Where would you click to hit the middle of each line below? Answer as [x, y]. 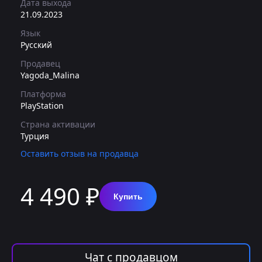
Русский [36, 45]
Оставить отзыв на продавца [80, 154]
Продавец [40, 63]
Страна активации [58, 124]
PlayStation [42, 106]
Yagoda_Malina [50, 75]
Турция [35, 136]
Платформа [43, 94]
